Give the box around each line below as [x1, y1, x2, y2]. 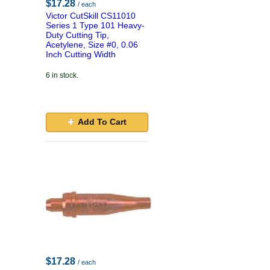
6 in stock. [46, 71, 78, 80]
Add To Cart [77, 117, 127, 127]
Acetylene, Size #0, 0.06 [46, 40, 138, 49]
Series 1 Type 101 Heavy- [46, 20, 145, 30]
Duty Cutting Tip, [46, 30, 109, 40]
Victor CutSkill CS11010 [46, 11, 136, 20]
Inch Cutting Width [46, 49, 116, 59]
